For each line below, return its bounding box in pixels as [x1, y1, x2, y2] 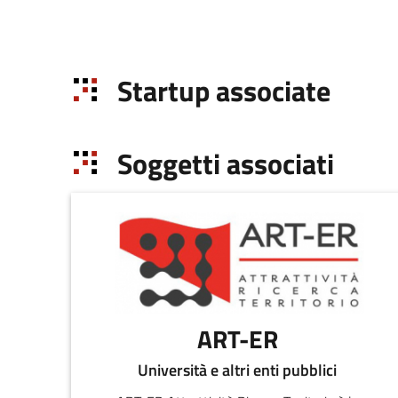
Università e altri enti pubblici [138, 358, 338, 383]
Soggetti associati [116, 141, 334, 187]
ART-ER [196, 320, 278, 359]
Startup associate [116, 68, 330, 114]
